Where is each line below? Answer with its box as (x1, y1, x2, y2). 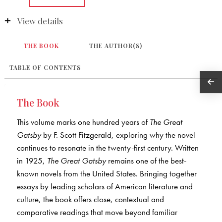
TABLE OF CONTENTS (9, 63, 81, 72)
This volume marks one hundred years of (16, 116, 150, 128)
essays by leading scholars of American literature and (16, 181, 193, 192)
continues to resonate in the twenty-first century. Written (16, 142, 199, 154)
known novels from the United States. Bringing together (16, 168, 197, 179)
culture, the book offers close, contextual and (16, 194, 164, 205)
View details (17, 15, 63, 27)
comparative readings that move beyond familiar (16, 207, 177, 218)
